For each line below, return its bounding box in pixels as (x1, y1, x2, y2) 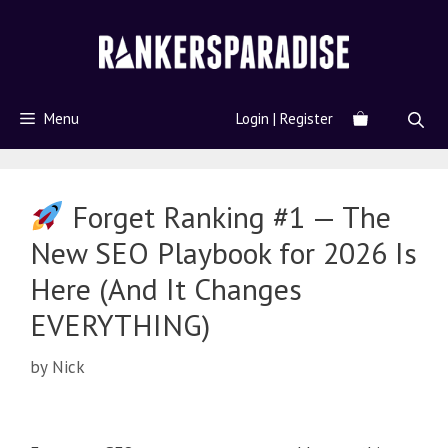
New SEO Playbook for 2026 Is (30, 233, 417, 273)
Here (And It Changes (30, 269, 302, 309)
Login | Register (236, 109, 333, 129)
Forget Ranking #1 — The (64, 197, 392, 237)
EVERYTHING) (30, 305, 210, 345)
